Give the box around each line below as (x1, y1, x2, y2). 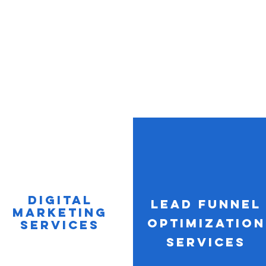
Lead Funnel (151, 197, 261, 211)
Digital (27, 192, 93, 207)
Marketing (12, 205, 107, 220)
